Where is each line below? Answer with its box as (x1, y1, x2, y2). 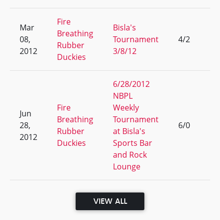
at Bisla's (113, 126, 145, 137)
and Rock (113, 149, 147, 160)
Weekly (113, 102, 139, 113)
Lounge (113, 161, 140, 172)
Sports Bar (113, 137, 152, 148)
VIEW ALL (93, 195, 127, 208)
